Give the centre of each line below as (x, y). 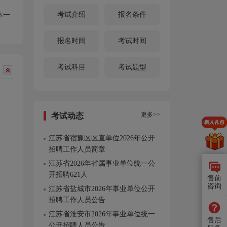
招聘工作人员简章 (77, 149)
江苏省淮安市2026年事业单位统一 (102, 214)
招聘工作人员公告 (77, 200)
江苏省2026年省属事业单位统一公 (102, 163)
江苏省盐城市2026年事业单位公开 (102, 189)
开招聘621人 (68, 175)
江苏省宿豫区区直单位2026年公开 (102, 138)
